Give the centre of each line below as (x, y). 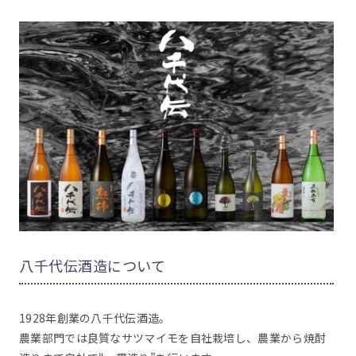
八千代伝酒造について (93, 266)
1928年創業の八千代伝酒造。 (95, 318)
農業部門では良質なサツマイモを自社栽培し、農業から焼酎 (173, 338)
